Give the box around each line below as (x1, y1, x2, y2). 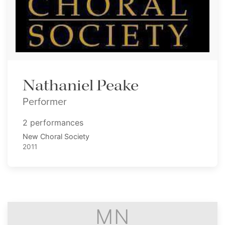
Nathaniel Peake (23, 76, 139, 96)
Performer (23, 94, 67, 109)
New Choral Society (23, 132, 89, 141)
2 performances (23, 118, 83, 128)
